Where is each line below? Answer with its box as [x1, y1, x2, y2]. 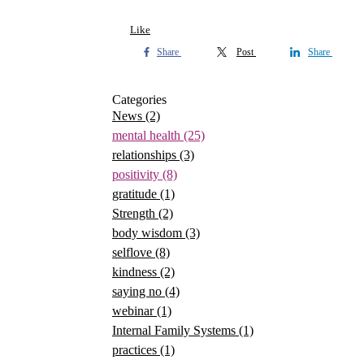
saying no [112, 284, 165, 298]
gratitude [112, 187, 160, 201]
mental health [112, 128, 184, 142]
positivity [112, 167, 162, 181]
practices [112, 343, 160, 357]
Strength [112, 206, 158, 220]
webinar [112, 304, 157, 318]
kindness [112, 265, 160, 279]
